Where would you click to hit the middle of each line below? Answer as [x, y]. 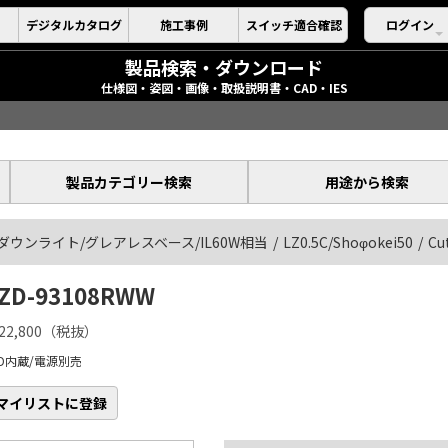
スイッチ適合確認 [294, 24]
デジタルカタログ [73, 24]
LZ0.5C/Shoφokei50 [348, 242]
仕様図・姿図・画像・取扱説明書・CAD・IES [224, 87]
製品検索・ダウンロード [224, 67]
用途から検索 [366, 182]
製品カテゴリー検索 [128, 182]
